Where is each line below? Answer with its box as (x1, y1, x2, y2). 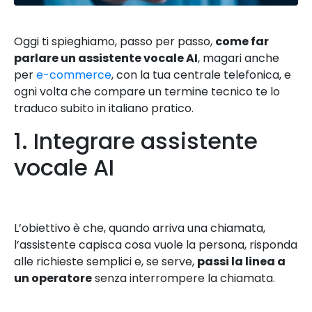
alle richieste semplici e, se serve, (14, 253, 197, 270)
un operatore (14, 270, 92, 286)
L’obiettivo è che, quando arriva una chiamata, (14, 219, 265, 236)
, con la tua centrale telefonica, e (111, 66, 291, 83)
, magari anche (198, 49, 279, 66)
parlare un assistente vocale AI (14, 49, 198, 66)
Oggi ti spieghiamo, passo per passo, (14, 33, 215, 49)
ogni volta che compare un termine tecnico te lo (14, 83, 280, 100)
